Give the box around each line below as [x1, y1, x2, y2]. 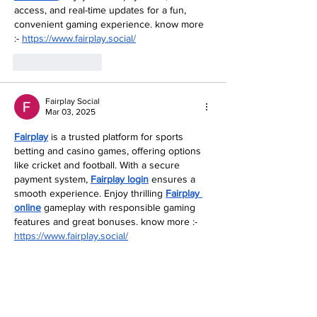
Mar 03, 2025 [45, 107, 96, 117]
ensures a [149, 173, 198, 185]
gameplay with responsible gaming [41, 202, 198, 214]
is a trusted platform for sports [48, 131, 186, 143]
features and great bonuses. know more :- [14, 216, 200, 228]
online [14, 202, 41, 214]
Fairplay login [91, 173, 149, 185]
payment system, [14, 173, 91, 185]
